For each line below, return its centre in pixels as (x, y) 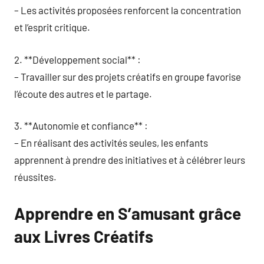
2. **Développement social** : (77, 59)
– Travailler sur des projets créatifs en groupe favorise (128, 76)
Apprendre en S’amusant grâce (128, 213)
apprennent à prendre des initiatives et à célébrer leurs (130, 160)
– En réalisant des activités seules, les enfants (111, 143)
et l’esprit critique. (52, 27)
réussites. (35, 177)
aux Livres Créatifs (84, 236)
